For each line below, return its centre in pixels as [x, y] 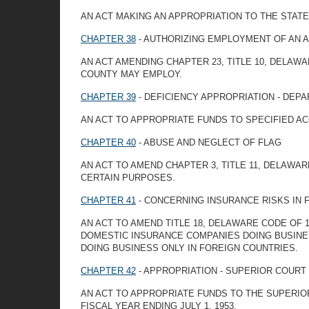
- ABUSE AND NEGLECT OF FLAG [209, 142]
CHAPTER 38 [108, 39]
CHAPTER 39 [108, 97]
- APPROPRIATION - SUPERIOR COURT [221, 271]
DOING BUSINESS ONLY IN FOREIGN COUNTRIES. [189, 248]
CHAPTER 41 [108, 200]
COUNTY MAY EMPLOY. [131, 74]
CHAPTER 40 [108, 142]
